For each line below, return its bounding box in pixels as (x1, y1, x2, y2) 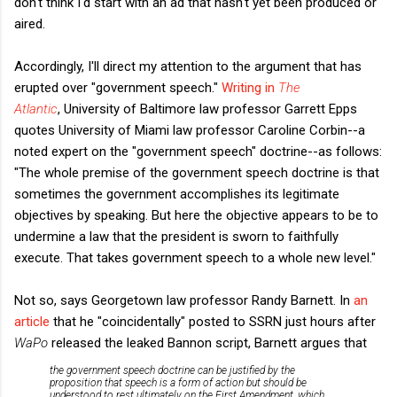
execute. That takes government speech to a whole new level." (14, 250, 376, 267)
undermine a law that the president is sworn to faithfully (14, 229, 339, 245)
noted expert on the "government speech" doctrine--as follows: (14, 144, 382, 160)
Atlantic (14, 101, 58, 118)
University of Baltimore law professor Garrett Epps (64, 101, 357, 118)
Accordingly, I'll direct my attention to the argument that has (14, 58, 362, 75)
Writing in (222, 80, 278, 97)
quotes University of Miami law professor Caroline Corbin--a (14, 122, 365, 139)
